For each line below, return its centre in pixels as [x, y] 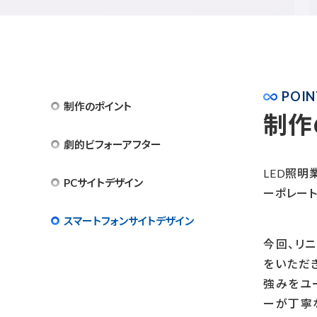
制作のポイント [98, 106]
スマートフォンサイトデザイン [129, 221]
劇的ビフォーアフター [113, 145]
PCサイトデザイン [103, 183]
